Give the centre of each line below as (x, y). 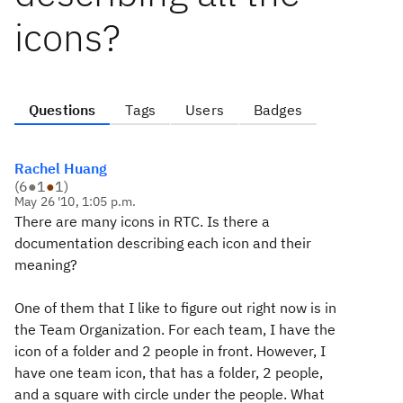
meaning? (46, 264)
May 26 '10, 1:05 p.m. (76, 201)
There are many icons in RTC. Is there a (142, 221)
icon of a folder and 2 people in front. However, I (170, 351)
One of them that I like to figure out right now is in (175, 308)
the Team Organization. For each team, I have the (175, 329)
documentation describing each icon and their (163, 243)
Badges (278, 110)
